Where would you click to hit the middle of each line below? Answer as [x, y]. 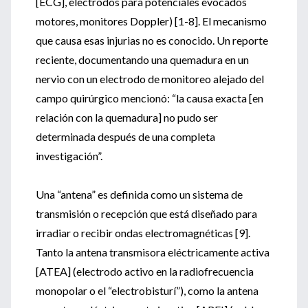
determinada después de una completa [125, 136]
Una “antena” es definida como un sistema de [139, 194]
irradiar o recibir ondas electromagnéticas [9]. [143, 233]
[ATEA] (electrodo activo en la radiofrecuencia [145, 271]
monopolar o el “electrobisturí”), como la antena [147, 290]
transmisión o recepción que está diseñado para [146, 213]
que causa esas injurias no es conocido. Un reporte [152, 40]
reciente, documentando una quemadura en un [142, 59]
